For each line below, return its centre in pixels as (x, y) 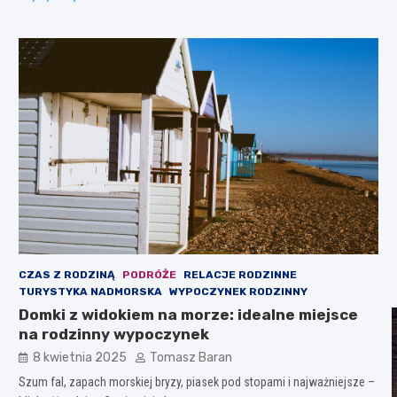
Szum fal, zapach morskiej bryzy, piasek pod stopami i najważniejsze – (196, 381)
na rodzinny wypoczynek (113, 334)
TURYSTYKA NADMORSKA (90, 291)
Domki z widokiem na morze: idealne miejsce (188, 314)
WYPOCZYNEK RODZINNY (238, 291)
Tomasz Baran (191, 357)
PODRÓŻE (149, 274)
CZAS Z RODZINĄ (66, 274)
